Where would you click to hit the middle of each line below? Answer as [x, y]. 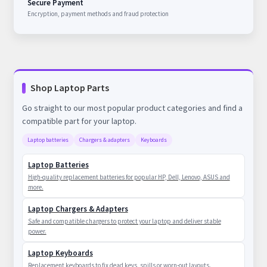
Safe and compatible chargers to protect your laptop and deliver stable [124, 221]
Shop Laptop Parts [69, 88]
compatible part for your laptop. [79, 121]
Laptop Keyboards [60, 253]
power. [37, 232]
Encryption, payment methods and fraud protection [98, 13]
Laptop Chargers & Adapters [78, 209]
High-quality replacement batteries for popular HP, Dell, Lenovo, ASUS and [129, 177]
